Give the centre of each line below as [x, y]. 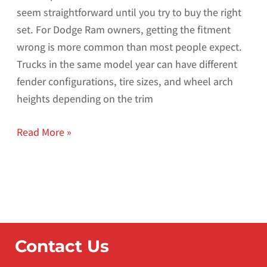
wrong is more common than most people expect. [129, 46]
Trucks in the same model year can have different [127, 64]
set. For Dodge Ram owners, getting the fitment [123, 29]
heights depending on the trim [85, 98]
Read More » [44, 132]
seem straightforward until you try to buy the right [129, 12]
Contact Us [62, 246]
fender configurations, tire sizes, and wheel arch [125, 81]
